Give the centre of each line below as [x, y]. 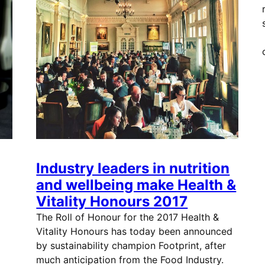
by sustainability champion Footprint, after [131, 245]
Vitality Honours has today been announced [135, 231]
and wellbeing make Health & [136, 185]
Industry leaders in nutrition [133, 168]
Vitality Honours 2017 [112, 201]
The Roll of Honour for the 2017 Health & [128, 217]
